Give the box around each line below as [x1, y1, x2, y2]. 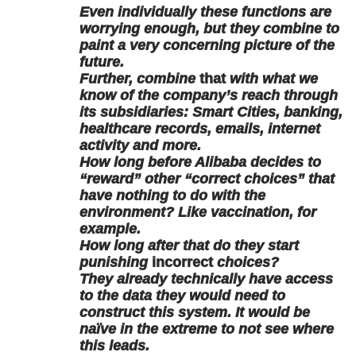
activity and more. [79, 137, 201, 153]
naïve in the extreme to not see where [79, 320, 334, 337]
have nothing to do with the [79, 187, 265, 203]
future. [79, 53, 124, 70]
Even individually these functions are [79, 3, 331, 20]
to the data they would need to [79, 287, 285, 304]
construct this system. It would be [79, 304, 310, 320]
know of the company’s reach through [79, 87, 338, 103]
